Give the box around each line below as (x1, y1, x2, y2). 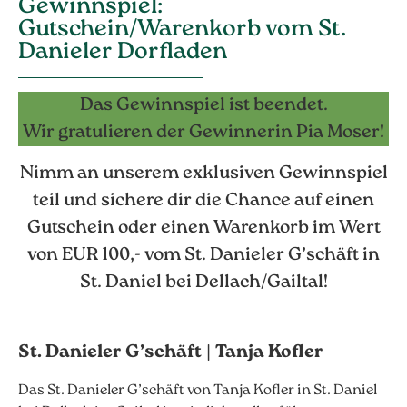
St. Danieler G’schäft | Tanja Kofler (18, 343, 323, 362)
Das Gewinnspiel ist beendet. (79, 96, 328, 115)
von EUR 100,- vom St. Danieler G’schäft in (27, 245, 380, 264)
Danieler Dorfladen (18, 41, 227, 65)
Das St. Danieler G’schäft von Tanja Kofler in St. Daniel (18, 382, 377, 398)
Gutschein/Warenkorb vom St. (18, 18, 346, 42)
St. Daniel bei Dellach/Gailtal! (79, 273, 328, 292)
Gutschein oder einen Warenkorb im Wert (26, 218, 381, 237)
